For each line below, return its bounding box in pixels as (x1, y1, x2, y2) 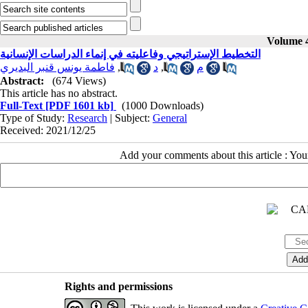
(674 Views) (52, 75, 106, 87)
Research (67, 112, 107, 124)
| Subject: (107, 112, 153, 124)
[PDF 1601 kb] (43, 100, 113, 112)
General (153, 112, 187, 124)
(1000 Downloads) (122, 100, 203, 112)
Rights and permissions (64, 280, 173, 293)
